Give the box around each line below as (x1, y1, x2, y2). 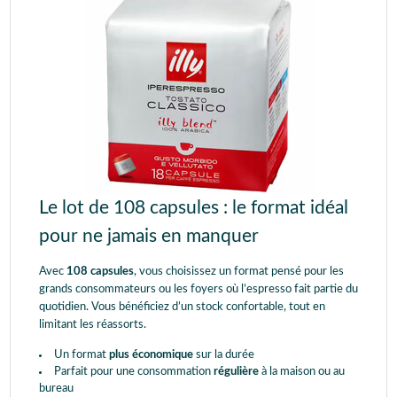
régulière (214, 365, 259, 378)
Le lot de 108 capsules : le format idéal (39, 198, 348, 217)
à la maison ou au (259, 365, 345, 378)
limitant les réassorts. (39, 318, 146, 331)
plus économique (109, 348, 193, 361)
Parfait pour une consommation (54, 365, 214, 378)
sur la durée (193, 348, 254, 361)
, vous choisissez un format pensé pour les (134, 265, 344, 277)
